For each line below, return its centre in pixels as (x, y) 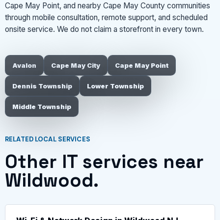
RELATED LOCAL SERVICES (48, 139)
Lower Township (115, 86)
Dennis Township (42, 86)
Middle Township (42, 106)
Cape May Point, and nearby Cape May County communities (108, 6)
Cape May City (76, 65)
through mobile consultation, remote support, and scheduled (106, 18)
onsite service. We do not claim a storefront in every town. (104, 29)
